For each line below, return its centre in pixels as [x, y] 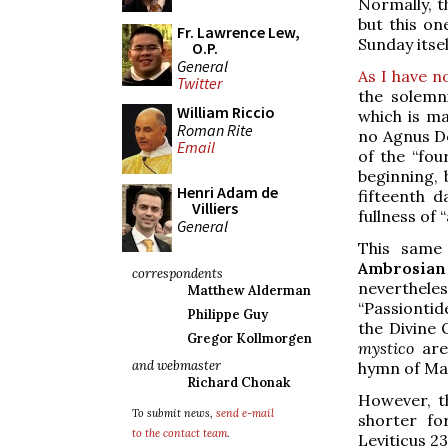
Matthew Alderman [249, 290]
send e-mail [245, 413]
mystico [386, 347]
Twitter [199, 83]
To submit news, [174, 413]
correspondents [177, 273]
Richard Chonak [238, 382]
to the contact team [179, 433]
